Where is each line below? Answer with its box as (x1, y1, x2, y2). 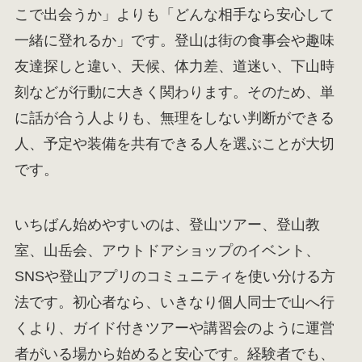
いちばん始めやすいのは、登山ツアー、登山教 (14, 216, 320, 233)
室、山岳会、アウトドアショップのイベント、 (14, 242, 320, 259)
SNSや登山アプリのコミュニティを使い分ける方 (14, 267, 335, 284)
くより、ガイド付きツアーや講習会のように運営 (14, 319, 335, 336)
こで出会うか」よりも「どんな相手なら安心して (14, 6, 335, 23)
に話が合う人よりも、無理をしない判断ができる (14, 109, 335, 126)
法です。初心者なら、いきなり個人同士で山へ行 (14, 293, 335, 310)
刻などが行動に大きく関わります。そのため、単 (14, 83, 335, 100)
